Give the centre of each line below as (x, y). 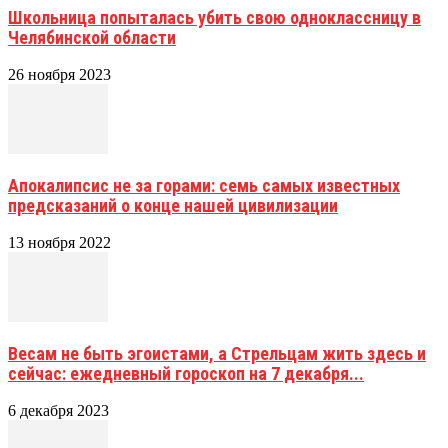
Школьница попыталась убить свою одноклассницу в (214, 17)
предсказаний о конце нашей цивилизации (173, 205)
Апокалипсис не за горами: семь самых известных (204, 185)
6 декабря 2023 (58, 410)
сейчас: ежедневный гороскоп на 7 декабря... (186, 373)
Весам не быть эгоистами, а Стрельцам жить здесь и (217, 353)
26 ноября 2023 (59, 74)
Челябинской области (92, 37)
